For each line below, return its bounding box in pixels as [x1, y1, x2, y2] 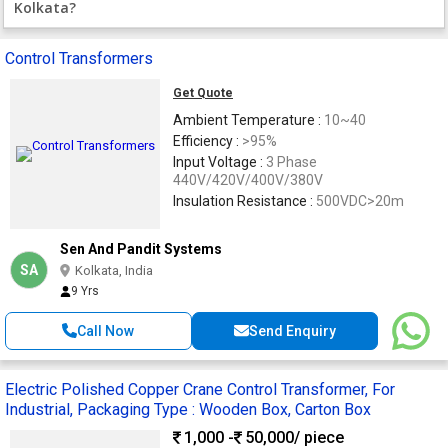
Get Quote [173, 85, 233, 100]
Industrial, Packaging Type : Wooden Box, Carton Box [5, 399, 371, 419]
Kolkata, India [75, 262, 153, 278]
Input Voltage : [173, 153, 266, 170]
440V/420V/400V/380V [173, 171, 323, 188]
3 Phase [266, 153, 317, 170]
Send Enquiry [248, 322, 336, 339]
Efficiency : [173, 132, 242, 149]
